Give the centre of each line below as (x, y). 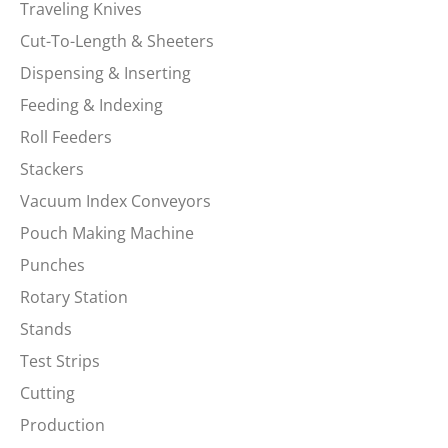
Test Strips (60, 360)
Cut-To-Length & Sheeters (117, 40)
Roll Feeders (66, 136)
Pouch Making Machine (107, 232)
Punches (52, 264)
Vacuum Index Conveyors (115, 200)
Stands (46, 328)
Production (62, 424)
